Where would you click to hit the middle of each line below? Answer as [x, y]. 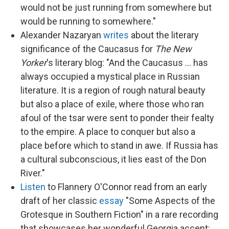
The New [173, 49]
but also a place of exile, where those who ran [112, 104]
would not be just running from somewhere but [116, 7]
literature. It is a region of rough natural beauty [113, 90]
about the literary [164, 35]
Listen [33, 187]
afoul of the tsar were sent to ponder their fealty [117, 118]
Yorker [33, 63]
